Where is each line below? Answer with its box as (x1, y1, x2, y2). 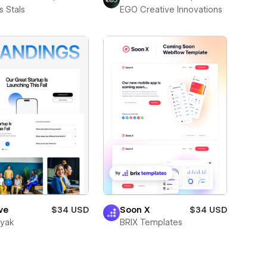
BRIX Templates (119, 217, 182, 227)
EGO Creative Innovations (119, 4, 222, 14)
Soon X (119, 204, 150, 215)
